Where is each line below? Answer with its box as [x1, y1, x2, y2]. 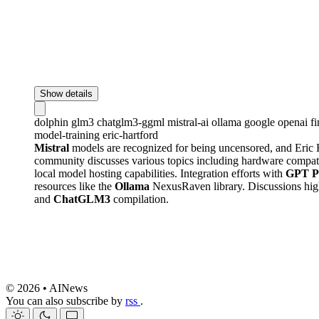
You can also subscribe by [6, 294, 125, 307]
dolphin [34, 115, 71, 128]
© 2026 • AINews [6, 281, 88, 294]
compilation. [110, 192, 169, 205]
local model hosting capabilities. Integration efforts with [34, 167, 286, 179]
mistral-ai [167, 115, 211, 128]
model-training [34, 128, 103, 141]
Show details [40, 88, 93, 99]
